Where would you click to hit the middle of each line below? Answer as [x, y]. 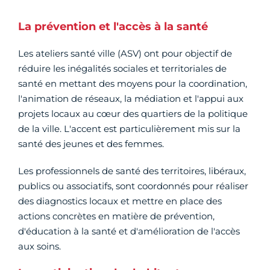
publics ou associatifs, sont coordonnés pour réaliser [133, 186]
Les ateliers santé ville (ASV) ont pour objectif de [125, 54]
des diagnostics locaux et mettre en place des [120, 201]
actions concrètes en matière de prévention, [116, 216]
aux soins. [39, 246]
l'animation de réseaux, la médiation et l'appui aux [131, 99]
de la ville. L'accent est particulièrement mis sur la [129, 129]
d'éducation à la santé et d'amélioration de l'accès [129, 231]
